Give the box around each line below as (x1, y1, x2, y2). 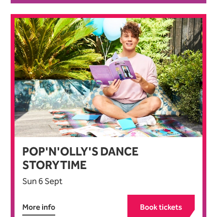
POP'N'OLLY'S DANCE (22, 144, 139, 158)
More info (22, 202, 55, 212)
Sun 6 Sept (22, 175, 62, 186)
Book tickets (139, 202, 182, 212)
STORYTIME (22, 158, 87, 172)
